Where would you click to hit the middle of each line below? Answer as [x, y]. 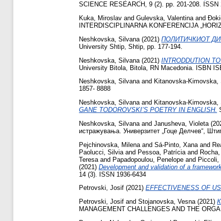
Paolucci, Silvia [101, 152]
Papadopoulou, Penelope [148, 159]
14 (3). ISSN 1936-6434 [112, 174]
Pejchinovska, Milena [110, 145]
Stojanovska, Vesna [167, 202]
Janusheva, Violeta [181, 123]
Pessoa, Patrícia [162, 152]
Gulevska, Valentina [165, 18]
